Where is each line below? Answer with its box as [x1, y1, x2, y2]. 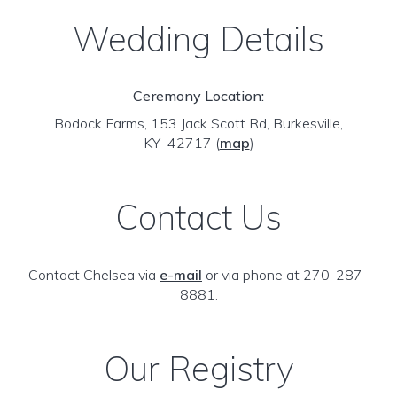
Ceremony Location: [133, 87, 264, 105]
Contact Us [115, 196, 282, 238]
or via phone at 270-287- [202, 266, 369, 284]
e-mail [160, 266, 202, 284]
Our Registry [103, 347, 294, 390]
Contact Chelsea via [28, 266, 160, 284]
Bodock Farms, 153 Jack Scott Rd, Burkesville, [54, 114, 343, 132]
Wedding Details [73, 18, 324, 60]
